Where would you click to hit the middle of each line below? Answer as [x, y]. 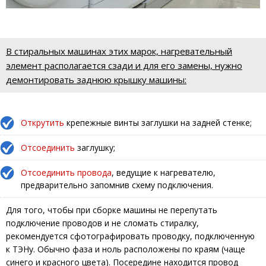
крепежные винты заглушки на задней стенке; [158, 122]
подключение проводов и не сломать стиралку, [102, 223]
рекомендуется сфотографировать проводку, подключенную [130, 236]
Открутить [42, 122]
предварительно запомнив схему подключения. [117, 185]
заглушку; [95, 147]
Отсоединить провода [66, 172]
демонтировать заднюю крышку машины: [96, 79]
